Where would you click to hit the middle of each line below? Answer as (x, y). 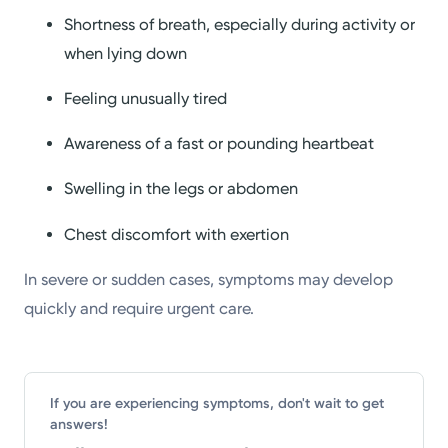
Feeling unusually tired (146, 98)
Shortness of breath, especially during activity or (240, 24)
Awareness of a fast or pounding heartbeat (219, 144)
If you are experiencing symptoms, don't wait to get (216, 403)
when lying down (126, 53)
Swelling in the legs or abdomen (181, 189)
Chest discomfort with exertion (177, 234)
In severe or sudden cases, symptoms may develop (209, 279)
